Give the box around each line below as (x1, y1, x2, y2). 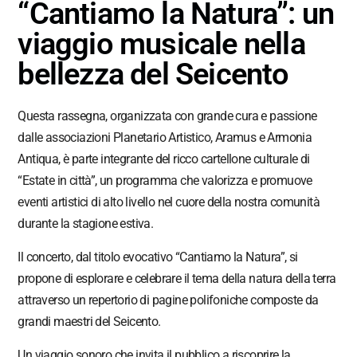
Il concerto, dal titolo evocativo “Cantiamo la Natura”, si (18, 249, 298, 265)
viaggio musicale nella (18, 25, 305, 61)
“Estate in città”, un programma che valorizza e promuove (18, 172, 312, 188)
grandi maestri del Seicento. (18, 313, 161, 329)
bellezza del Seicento (18, 56, 289, 92)
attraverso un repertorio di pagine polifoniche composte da (18, 292, 319, 308)
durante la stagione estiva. (18, 215, 154, 231)
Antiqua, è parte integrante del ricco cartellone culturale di (18, 151, 310, 167)
